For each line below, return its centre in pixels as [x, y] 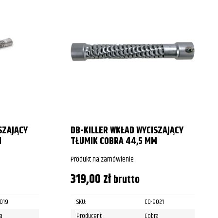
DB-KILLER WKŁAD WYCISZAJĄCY [127, 130]
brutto [126, 180]
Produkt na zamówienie [102, 159]
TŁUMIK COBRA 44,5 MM [114, 141]
